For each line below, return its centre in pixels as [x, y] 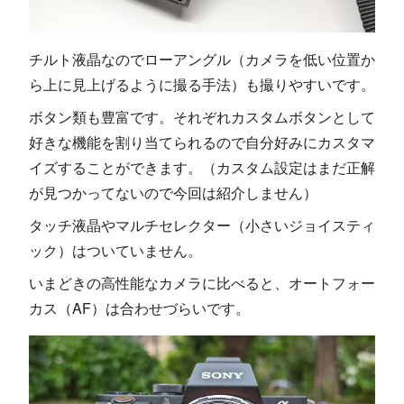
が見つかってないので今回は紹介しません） [173, 192]
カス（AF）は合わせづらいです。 [139, 308]
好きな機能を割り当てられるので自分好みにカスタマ [202, 142]
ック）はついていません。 [115, 250]
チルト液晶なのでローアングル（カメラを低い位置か [202, 59]
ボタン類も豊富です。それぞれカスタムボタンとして [202, 116]
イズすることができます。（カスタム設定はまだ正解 [202, 167]
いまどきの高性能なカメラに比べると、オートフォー [202, 282]
